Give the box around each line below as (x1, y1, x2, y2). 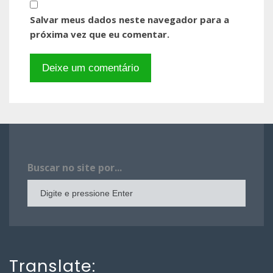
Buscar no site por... (27, 160, 122, 174)
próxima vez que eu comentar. (30, 27, 169, 40)
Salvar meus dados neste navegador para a (30, 13, 229, 26)
